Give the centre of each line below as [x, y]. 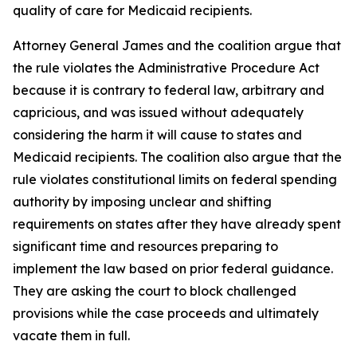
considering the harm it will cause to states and [157, 135]
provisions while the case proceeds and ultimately [166, 313]
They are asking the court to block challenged [155, 291]
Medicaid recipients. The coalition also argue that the [177, 157]
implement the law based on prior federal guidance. [173, 269]
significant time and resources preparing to [145, 246]
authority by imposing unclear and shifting [142, 202]
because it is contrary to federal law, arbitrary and [169, 90]
